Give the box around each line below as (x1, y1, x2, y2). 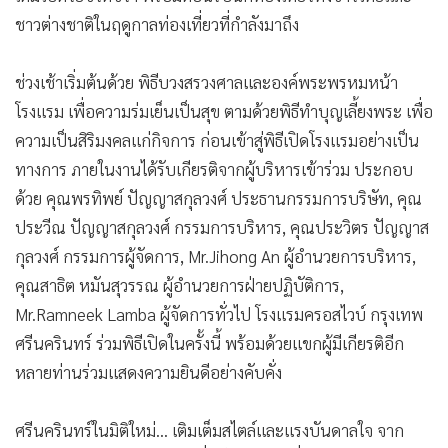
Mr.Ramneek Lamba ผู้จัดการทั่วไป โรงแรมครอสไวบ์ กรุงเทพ (15, 303, 423, 326)
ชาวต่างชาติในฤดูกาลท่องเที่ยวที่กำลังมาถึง (15, 13, 299, 36)
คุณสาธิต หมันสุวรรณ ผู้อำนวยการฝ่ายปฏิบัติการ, (15, 274, 344, 297)
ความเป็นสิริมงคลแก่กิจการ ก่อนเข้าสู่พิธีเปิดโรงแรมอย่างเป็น (15, 129, 419, 152)
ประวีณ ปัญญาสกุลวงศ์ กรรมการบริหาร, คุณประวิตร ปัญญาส (15, 216, 429, 239)
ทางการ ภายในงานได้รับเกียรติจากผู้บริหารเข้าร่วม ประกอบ (15, 158, 413, 181)
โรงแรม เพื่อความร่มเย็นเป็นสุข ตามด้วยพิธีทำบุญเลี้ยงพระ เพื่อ (15, 100, 433, 123)
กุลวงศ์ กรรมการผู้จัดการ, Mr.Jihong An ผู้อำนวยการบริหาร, (15, 245, 416, 268)
